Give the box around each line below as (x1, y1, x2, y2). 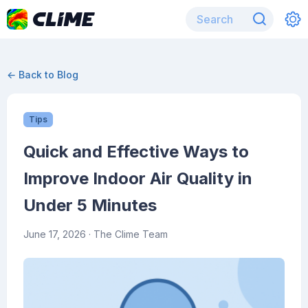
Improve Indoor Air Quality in (23, 168, 252, 188)
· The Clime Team (86, 228, 168, 240)
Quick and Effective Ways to (23, 142, 249, 162)
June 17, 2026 (23, 228, 86, 240)
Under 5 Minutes (23, 195, 157, 215)
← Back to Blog (7, 69, 78, 80)
